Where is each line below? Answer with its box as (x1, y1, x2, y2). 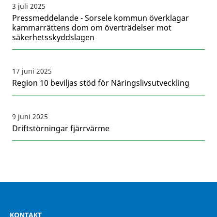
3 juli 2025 (12, 1, 46, 11)
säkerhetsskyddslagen (12, 32, 94, 43)
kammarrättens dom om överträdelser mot (12, 22, 171, 33)
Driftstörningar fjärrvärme (12, 123, 109, 134)
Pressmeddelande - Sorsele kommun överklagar (12, 13, 189, 24)
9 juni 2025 (12, 112, 48, 122)
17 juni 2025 (12, 66, 52, 76)
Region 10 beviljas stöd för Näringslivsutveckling (12, 77, 189, 89)
